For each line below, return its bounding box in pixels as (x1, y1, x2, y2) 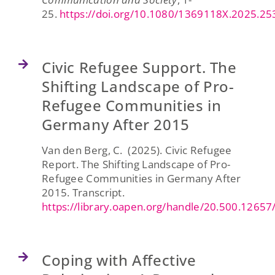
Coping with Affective (41, 249, 196, 270)
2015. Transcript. (41, 185, 125, 199)
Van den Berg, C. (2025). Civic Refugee (41, 142, 232, 157)
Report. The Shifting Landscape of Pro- (41, 157, 231, 171)
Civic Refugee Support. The (41, 56, 237, 77)
